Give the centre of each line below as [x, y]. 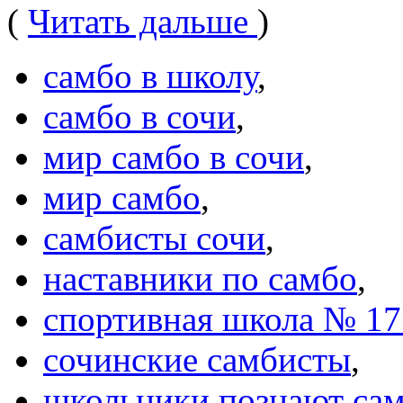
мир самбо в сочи [174, 157]
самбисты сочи [154, 237]
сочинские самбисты [197, 359]
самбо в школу [150, 76]
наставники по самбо [200, 278]
